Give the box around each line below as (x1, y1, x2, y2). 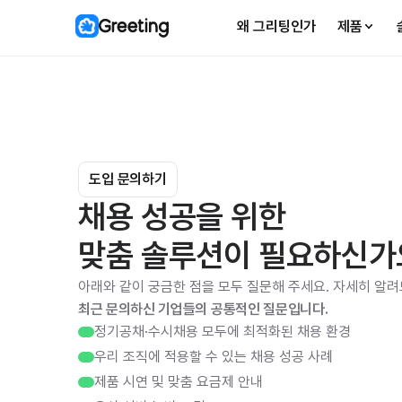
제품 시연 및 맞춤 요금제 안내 (94, 373, 263, 390)
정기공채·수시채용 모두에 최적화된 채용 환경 (94, 323, 351, 340)
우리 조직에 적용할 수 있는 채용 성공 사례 (94, 348, 333, 365)
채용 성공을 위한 (78, 197, 294, 236)
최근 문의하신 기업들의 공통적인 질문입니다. (78, 301, 328, 318)
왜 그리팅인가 (237, 18, 316, 35)
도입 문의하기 (89, 170, 167, 188)
